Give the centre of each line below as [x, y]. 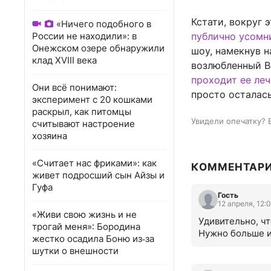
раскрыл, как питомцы [82, 112]
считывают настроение [83, 124]
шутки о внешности [75, 251]
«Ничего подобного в [104, 24]
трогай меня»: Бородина [86, 227]
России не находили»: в [84, 36]
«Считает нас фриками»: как [94, 163]
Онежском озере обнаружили [98, 48]
